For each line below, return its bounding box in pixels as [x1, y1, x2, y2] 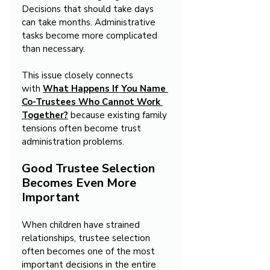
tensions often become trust [22, 122, 143, 135]
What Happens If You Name [43, 83, 168, 95]
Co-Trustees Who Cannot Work [22, 96, 163, 108]
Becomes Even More [22, 175, 139, 192]
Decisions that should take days [22, 3, 156, 16]
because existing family [68, 109, 169, 122]
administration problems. [22, 136, 124, 148]
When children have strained [22, 219, 142, 231]
